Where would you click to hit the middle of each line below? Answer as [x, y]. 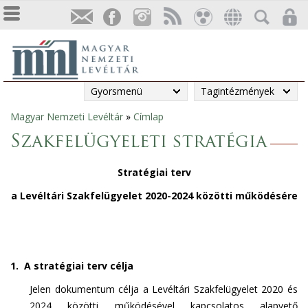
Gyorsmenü [117, 91]
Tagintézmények [238, 91]
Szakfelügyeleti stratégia [139, 143]
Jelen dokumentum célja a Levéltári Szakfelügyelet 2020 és [164, 289]
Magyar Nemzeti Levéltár [67, 117]
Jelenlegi [36, 123]
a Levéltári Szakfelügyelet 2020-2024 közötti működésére [154, 196]
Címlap [148, 117]
